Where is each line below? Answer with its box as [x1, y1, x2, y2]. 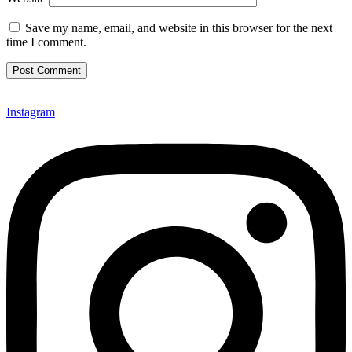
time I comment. [6, 35, 86, 49]
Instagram [6, 105, 55, 119]
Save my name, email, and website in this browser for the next [25, 21, 332, 35]
